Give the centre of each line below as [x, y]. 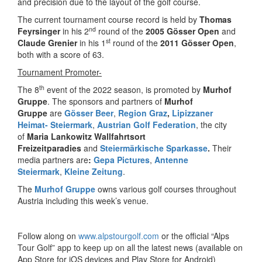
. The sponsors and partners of [106, 101]
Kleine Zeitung [94, 171]
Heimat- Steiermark [55, 125]
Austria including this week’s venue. [83, 201]
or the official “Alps [194, 236]
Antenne [171, 160]
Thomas [216, 19]
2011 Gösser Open [197, 43]
